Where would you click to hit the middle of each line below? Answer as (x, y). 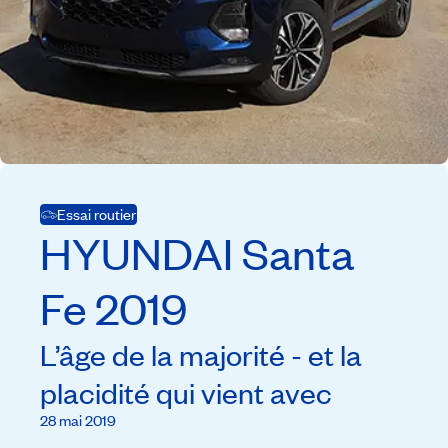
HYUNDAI (136, 252)
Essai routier (96, 214)
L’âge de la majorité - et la (201, 354)
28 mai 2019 (78, 420)
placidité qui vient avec (186, 392)
